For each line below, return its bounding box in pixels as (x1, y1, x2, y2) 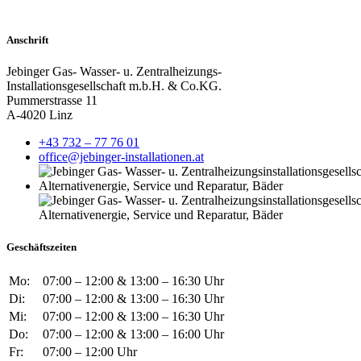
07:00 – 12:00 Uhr (43, 344, 137, 359)
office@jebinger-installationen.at (39, 150, 204, 164)
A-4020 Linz (6, 108, 73, 122)
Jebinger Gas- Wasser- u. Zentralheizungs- (6, 64, 222, 79)
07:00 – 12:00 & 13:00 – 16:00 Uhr (43, 326, 224, 341)
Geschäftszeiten (6, 240, 77, 253)
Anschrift (6, 34, 48, 47)
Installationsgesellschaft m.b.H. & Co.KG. (6, 79, 222, 93)
